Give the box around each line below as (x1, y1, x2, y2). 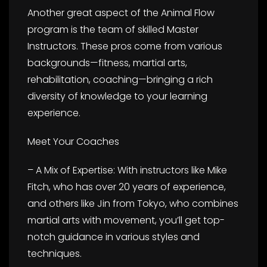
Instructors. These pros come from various (27, 39, 222, 53)
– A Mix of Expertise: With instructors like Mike (27, 163, 227, 177)
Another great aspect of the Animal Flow (27, 5, 215, 20)
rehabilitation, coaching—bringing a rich (27, 72, 213, 86)
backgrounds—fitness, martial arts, (27, 55, 187, 70)
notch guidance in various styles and (27, 229, 200, 244)
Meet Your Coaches (27, 134, 119, 148)
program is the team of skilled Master (27, 22, 198, 36)
